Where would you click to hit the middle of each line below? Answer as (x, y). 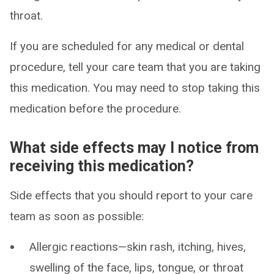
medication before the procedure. (95, 109)
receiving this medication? (102, 166)
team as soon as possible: (77, 216)
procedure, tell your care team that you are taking (135, 67)
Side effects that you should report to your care (131, 195)
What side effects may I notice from (134, 148)
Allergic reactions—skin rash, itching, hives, (138, 247)
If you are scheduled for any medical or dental (127, 46)
